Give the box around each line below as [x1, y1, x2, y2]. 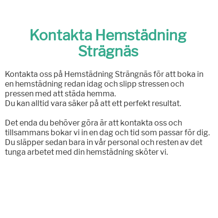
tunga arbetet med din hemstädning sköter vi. [4, 147, 168, 157]
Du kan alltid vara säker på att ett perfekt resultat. [4, 99, 181, 109]
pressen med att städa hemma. [4, 89, 116, 99]
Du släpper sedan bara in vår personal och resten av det [4, 138, 202, 147]
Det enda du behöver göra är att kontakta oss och [4, 118, 182, 128]
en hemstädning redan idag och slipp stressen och [4, 79, 184, 89]
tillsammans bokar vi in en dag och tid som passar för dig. [4, 128, 210, 138]
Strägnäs [77, 42, 138, 60]
